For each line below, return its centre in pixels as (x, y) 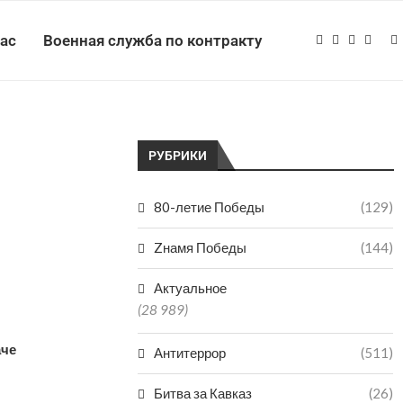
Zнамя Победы (201, 247)
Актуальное (191, 288)
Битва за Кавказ (203, 393)
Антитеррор (190, 353)
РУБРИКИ (178, 156)
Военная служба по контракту (152, 40)
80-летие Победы (210, 207)
